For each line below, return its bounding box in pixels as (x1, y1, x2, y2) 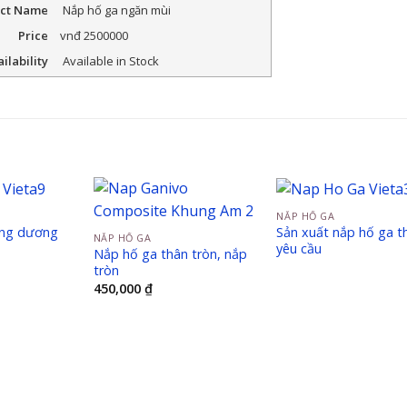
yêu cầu (276, 240, 323, 258)
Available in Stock (62, 52, 159, 69)
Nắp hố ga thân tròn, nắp (93, 245, 247, 263)
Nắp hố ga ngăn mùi (62, 2, 171, 19)
